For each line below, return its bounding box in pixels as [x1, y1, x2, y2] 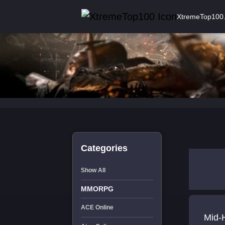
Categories [80, 143, 128, 153]
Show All [80, 167, 105, 174]
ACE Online [80, 204, 114, 211]
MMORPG [80, 185, 114, 193]
